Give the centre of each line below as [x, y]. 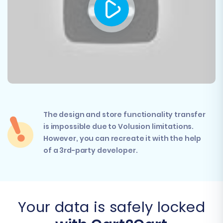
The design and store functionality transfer [124, 114]
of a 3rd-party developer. [91, 150]
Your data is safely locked [111, 207]
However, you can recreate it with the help [122, 138]
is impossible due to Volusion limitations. [119, 126]
